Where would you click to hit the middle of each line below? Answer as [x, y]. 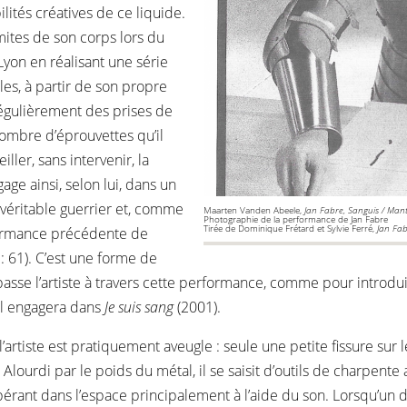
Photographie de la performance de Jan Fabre [298, 219]
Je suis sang [139, 307]
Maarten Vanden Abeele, [254, 210]
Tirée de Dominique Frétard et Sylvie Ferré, [290, 228]
